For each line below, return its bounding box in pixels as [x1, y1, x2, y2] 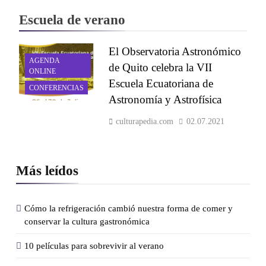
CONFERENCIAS [29, 83, 84, 92]
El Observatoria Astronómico [108, 45, 241, 58]
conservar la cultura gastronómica [24, 216, 150, 226]
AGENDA [29, 56, 59, 65]
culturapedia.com [115, 116, 173, 126]
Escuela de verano [19, 11, 125, 27]
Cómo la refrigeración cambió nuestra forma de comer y [24, 203, 233, 213]
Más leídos [16, 162, 78, 178]
